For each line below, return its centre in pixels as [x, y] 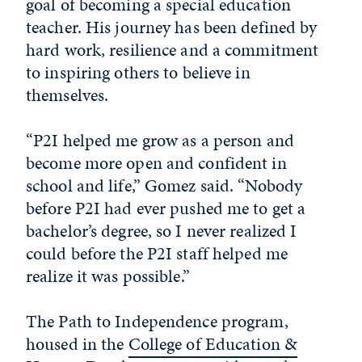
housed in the [77, 344]
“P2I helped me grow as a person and [160, 140]
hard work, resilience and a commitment [173, 50]
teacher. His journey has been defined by [172, 27]
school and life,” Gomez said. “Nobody [164, 185]
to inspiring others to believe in [138, 72]
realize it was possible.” [108, 276]
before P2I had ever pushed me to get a [166, 208]
